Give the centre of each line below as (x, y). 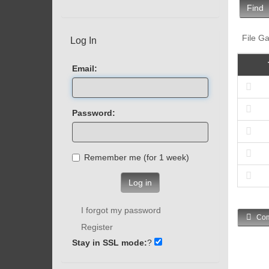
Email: (85, 68)
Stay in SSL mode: (110, 242)
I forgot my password (121, 210)
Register (97, 227)
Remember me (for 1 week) (174, 157)
